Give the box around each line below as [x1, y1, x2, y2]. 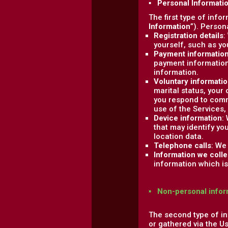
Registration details [154, 31, 223, 40]
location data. [154, 132, 204, 141]
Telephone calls [154, 141, 211, 150]
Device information [154, 113, 222, 123]
